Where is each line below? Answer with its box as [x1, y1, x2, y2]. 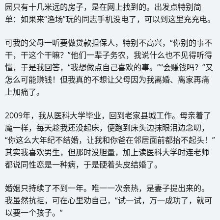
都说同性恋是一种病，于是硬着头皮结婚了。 [5, 159, 162, 170]
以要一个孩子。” [5, 207, 63, 218]
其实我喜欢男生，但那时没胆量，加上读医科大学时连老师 [5, 146, 209, 158]
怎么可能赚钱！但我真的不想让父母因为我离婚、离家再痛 [5, 74, 209, 85]
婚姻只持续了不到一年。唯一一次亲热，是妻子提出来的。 [5, 182, 209, 193]
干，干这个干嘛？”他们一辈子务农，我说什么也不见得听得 [5, 49, 212, 60]
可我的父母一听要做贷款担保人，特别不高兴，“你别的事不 [5, 37, 212, 48]
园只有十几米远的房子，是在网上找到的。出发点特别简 [5, 1, 201, 12]
